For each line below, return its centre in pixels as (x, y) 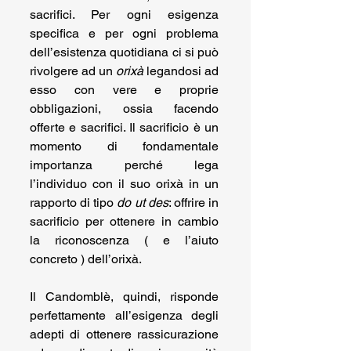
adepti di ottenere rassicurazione (124, 335)
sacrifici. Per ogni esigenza (124, 15)
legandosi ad (181, 71)
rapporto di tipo (74, 203)
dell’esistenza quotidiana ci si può (124, 52)
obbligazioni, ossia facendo (124, 109)
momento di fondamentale (124, 147)
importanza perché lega (124, 165)
